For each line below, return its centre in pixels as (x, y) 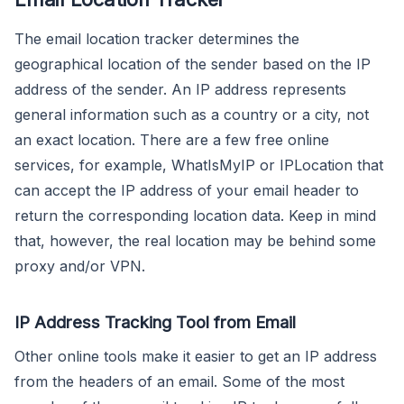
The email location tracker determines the (157, 39)
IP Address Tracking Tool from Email (155, 322)
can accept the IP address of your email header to (187, 191)
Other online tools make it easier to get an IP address (196, 357)
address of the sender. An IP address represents (180, 90)
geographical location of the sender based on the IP (193, 64)
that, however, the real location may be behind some (195, 241)
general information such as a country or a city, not (192, 115)
